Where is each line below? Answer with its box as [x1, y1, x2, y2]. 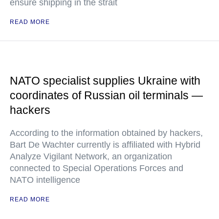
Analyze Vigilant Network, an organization [10, 152, 172, 161]
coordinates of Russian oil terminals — [10, 89, 203, 102]
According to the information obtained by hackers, [10, 128, 203, 138]
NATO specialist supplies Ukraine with [10, 74, 200, 87]
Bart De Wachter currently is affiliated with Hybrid [10, 140, 200, 150]
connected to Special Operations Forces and [10, 163, 183, 173]
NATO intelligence [10, 175, 80, 185]
